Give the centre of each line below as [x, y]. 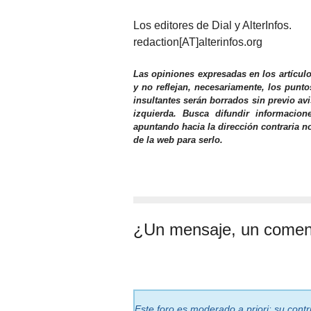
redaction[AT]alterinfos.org [198, 42]
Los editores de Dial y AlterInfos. [212, 25]
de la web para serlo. [178, 140]
